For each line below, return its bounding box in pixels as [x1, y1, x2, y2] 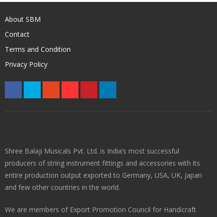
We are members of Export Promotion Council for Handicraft [5, 205, 196, 215]
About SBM [5, 15, 41, 24]
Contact [5, 30, 30, 39]
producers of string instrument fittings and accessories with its [5, 158, 200, 168]
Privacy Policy [5, 60, 47, 69]
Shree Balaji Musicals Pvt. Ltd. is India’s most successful [5, 146, 179, 156]
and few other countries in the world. [5, 183, 120, 192]
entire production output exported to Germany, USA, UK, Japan [5, 170, 202, 180]
